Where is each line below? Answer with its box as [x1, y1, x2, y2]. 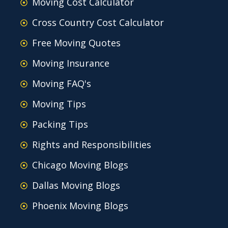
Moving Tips [32, 98, 86, 110]
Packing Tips [32, 118, 88, 131]
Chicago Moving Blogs [32, 159, 128, 172]
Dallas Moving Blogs [32, 179, 120, 192]
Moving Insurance [32, 57, 109, 70]
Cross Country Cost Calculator [32, 16, 164, 29]
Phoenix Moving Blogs [32, 199, 128, 212]
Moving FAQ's [32, 77, 91, 90]
